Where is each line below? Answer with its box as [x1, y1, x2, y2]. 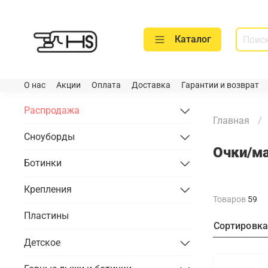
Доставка [132, 80, 170, 91]
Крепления [24, 184, 72, 196]
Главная [212, 114, 249, 126]
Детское [24, 236, 60, 248]
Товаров [212, 194, 248, 204]
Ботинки [24, 157, 62, 169]
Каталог [175, 33, 211, 45]
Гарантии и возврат [181, 80, 259, 91]
